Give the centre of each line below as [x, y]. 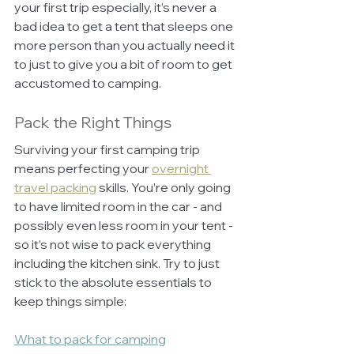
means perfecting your [83, 168]
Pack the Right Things [93, 122]
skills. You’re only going [165, 187]
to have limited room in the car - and [119, 206]
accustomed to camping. [89, 83]
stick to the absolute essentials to [114, 282]
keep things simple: [70, 301]
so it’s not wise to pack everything [114, 244]
